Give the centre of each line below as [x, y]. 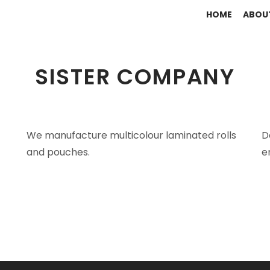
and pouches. [58, 152]
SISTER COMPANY [135, 77]
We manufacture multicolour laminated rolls [131, 135]
